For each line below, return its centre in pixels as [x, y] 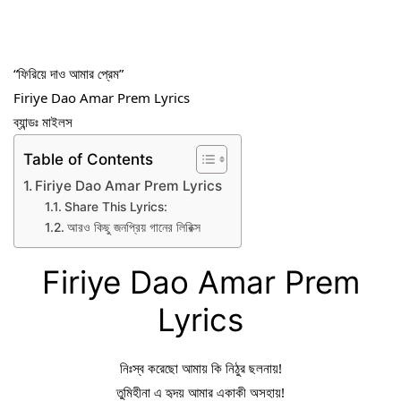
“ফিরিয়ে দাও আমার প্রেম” [68, 74]
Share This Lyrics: [115, 207]
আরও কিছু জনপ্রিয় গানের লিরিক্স [133, 228]
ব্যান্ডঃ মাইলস [43, 122]
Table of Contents [88, 159]
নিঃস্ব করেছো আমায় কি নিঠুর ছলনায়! [200, 368]
